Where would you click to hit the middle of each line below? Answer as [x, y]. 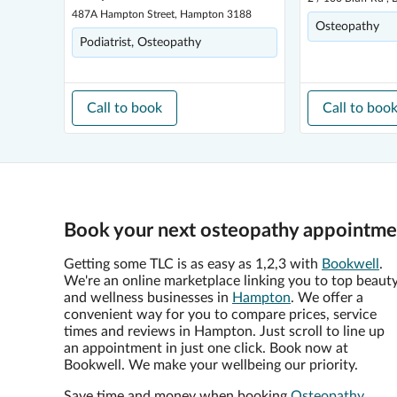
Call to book [125, 108]
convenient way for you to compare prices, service [220, 315]
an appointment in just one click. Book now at [206, 348]
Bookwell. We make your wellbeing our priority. [211, 365]
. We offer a [327, 298]
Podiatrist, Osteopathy [140, 43]
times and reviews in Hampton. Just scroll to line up [224, 331]
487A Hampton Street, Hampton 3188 [162, 14]
